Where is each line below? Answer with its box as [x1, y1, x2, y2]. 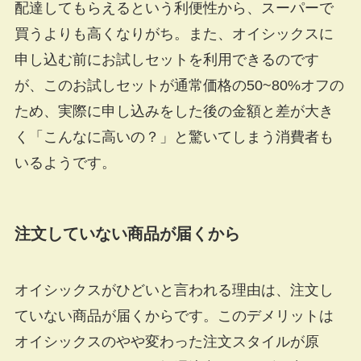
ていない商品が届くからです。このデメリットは [14, 307, 334, 324]
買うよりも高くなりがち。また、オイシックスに [14, 26, 334, 43]
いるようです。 [14, 155, 116, 172]
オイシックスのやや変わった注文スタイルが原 [14, 333, 319, 350]
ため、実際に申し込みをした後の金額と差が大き [14, 103, 334, 120]
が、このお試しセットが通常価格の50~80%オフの [14, 77, 344, 94]
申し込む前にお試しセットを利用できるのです [14, 52, 319, 68]
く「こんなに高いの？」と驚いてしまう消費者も [14, 129, 334, 146]
